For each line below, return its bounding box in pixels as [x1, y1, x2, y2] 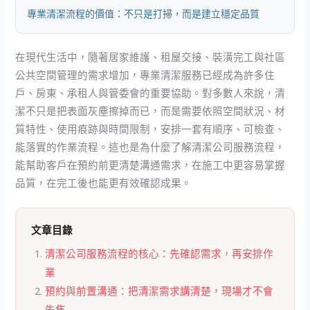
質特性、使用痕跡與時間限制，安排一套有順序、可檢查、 [15, 121, 286, 136]
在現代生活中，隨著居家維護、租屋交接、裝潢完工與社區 [15, 49, 286, 64]
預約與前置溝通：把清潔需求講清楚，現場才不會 [45, 284, 274, 298]
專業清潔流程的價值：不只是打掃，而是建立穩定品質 [27, 8, 260, 19]
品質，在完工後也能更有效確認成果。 [15, 175, 192, 190]
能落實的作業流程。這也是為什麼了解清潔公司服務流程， [15, 139, 286, 154]
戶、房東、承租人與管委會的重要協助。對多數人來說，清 [15, 85, 286, 100]
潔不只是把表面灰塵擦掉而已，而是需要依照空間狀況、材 [15, 103, 286, 118]
